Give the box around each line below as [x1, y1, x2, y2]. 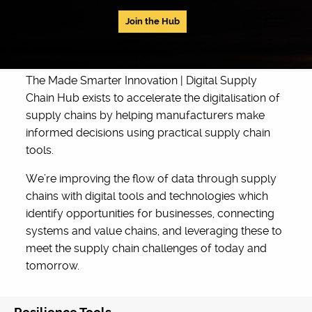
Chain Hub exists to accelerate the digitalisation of [26, 91, 281, 104]
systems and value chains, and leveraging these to [26, 224, 283, 237]
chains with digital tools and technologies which [26, 189, 269, 203]
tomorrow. [26, 259, 80, 272]
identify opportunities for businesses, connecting [26, 207, 275, 220]
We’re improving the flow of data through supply [26, 172, 277, 185]
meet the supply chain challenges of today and [26, 242, 267, 255]
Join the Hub [125, 16, 180, 26]
